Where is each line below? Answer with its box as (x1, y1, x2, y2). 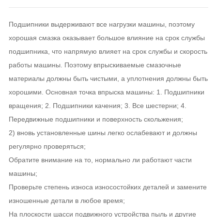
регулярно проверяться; (8, 142, 86, 150)
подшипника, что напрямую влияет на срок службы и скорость (8, 47, 207, 55)
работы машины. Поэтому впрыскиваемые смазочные (8, 61, 181, 69)
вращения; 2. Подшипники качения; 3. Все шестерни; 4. (8, 102, 186, 109)
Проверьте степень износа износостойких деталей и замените (8, 183, 207, 191)
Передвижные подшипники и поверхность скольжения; (8, 115, 183, 123)
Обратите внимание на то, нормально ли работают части (8, 156, 192, 164)
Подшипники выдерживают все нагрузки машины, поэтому (8, 20, 195, 28)
